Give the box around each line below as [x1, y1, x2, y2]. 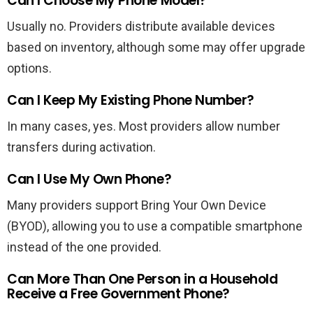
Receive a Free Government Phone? [7, 284, 230, 303]
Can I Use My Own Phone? [7, 169, 172, 189]
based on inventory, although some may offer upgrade [7, 39, 305, 54]
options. [7, 60, 52, 75]
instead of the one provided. [7, 239, 161, 254]
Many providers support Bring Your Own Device [7, 197, 266, 212]
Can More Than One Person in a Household [7, 269, 278, 289]
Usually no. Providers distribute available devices [7, 18, 275, 34]
